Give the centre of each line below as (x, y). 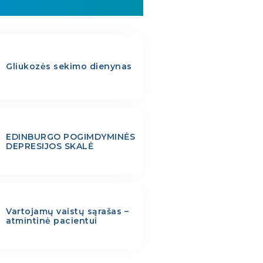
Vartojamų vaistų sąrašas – (68, 211)
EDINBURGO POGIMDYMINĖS (71, 136)
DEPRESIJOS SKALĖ (50, 146)
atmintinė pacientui (52, 220)
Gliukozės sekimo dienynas (69, 67)
